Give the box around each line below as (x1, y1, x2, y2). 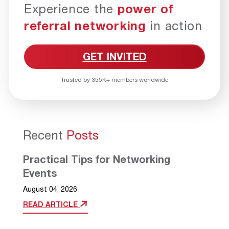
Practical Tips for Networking (23, 153, 170, 166)
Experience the (24, 2, 118, 16)
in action (146, 18, 202, 33)
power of (117, 2, 173, 16)
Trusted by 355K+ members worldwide (61, 76, 168, 84)
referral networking (24, 18, 146, 33)
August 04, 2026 (23, 185, 77, 194)
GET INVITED (82, 51, 147, 63)
